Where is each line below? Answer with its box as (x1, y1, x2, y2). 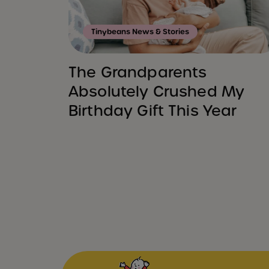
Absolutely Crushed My (68, 82, 245, 101)
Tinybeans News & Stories (91, 26, 189, 37)
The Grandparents (68, 62, 207, 82)
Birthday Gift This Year (68, 101, 237, 120)
